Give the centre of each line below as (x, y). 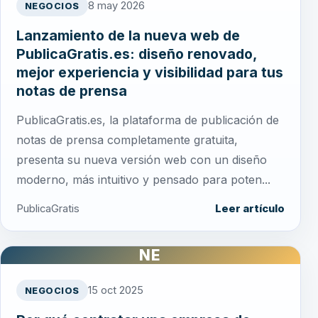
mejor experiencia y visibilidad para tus (150, 73)
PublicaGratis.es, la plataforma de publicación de (148, 120)
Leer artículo (250, 209)
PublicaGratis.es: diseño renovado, (137, 54)
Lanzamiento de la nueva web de (128, 36)
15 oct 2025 (116, 291)
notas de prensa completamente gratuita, (127, 140)
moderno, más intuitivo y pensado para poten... (143, 180)
